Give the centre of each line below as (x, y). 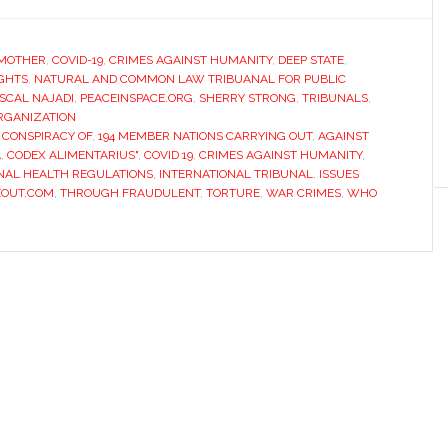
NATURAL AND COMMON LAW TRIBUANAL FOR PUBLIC (190, 79)
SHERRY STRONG (247, 98)
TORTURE (233, 193)
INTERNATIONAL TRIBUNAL (236, 174)
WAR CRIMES (303, 193)
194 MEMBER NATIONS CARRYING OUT (205, 136)
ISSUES (339, 174)
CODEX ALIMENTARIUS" (72, 155)
